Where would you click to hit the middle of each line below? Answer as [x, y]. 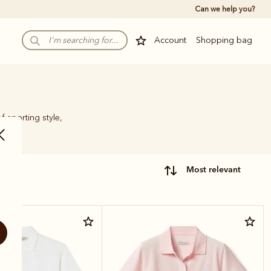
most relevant [217, 169]
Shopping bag [224, 40]
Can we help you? [225, 9]
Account [170, 40]
